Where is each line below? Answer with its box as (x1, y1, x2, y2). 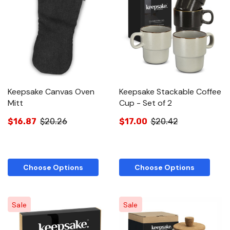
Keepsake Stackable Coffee (119, 86, 221, 97)
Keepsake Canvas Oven (8, 86, 94, 97)
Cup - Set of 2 (119, 97, 172, 108)
